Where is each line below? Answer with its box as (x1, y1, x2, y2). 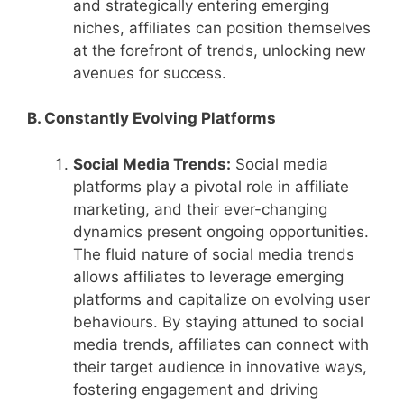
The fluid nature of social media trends (73, 244, 354, 263)
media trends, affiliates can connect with (73, 335, 369, 353)
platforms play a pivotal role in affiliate (73, 177, 349, 196)
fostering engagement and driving (73, 380, 318, 399)
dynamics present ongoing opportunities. (73, 222, 369, 241)
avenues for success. (73, 63, 226, 82)
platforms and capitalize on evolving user (73, 289, 370, 308)
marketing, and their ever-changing (73, 199, 327, 218)
